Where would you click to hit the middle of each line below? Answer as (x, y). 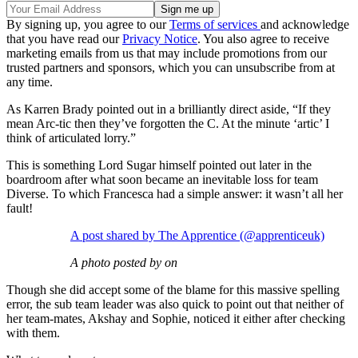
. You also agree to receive (263, 39)
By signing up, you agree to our (88, 25)
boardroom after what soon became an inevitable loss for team (162, 180)
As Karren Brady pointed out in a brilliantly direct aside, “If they (169, 109)
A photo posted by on (124, 263)
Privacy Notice (160, 39)
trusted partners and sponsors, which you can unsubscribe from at (171, 68)
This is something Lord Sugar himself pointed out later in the (159, 165)
